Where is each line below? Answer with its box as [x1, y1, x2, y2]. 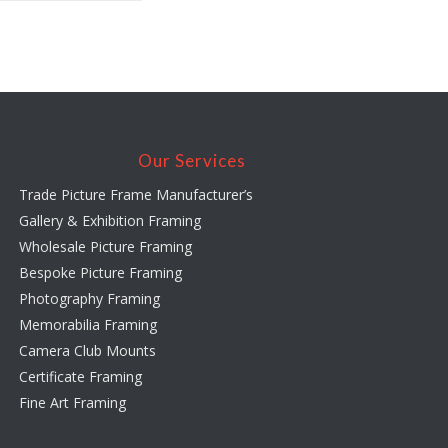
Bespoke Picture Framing [19, 263, 183, 283]
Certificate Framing [19, 367, 143, 387]
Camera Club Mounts [19, 341, 157, 361]
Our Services [137, 150, 246, 172]
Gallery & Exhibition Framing [19, 211, 202, 231]
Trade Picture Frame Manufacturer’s [19, 185, 254, 205]
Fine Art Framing [19, 393, 127, 413]
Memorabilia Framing [19, 315, 158, 335]
